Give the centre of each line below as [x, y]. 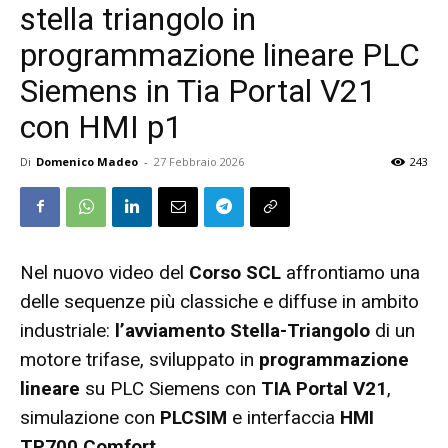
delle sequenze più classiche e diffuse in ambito [219, 301]
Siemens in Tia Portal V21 [198, 90]
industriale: [67, 330]
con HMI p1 [101, 126]
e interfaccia [283, 417]
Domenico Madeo [87, 161]
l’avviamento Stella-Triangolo [242, 330]
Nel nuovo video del [104, 272]
